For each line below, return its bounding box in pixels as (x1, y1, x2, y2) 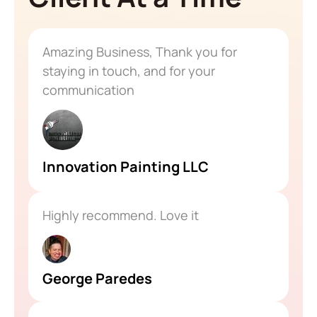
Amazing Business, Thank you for (42, 42, 237, 60)
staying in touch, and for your (42, 62, 215, 79)
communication (42, 81, 134, 98)
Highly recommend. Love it (42, 206, 199, 224)
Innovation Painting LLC (42, 156, 209, 176)
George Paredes (42, 269, 152, 289)
